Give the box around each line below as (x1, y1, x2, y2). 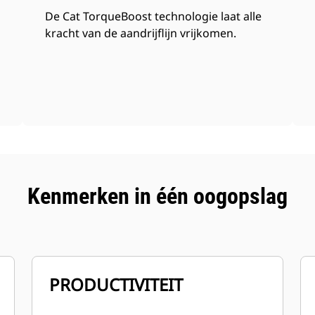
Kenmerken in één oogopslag (27, 183, 288, 210)
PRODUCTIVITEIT (49, 273, 184, 296)
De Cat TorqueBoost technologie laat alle (45, 8, 262, 24)
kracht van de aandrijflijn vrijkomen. (45, 25, 237, 41)
